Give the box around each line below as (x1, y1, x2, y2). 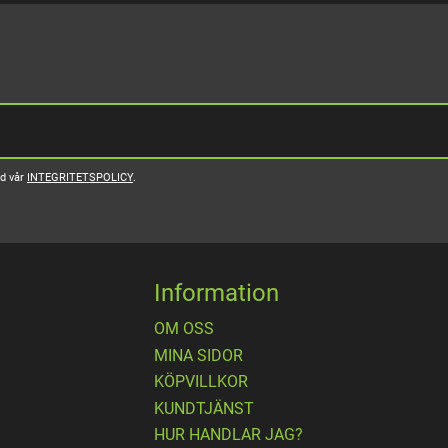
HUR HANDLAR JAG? (154, 425, 303, 445)
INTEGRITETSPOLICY (27, 171, 133, 185)
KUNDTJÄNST (154, 398, 254, 418)
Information (154, 279, 279, 308)
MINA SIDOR (154, 345, 243, 365)
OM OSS (154, 319, 214, 339)
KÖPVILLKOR (154, 372, 248, 392)
